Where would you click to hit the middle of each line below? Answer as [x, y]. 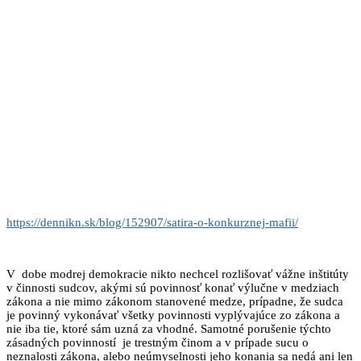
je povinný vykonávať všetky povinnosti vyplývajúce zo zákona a [173, 315]
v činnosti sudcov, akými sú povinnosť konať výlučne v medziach [173, 287]
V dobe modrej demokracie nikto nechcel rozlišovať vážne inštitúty [178, 274]
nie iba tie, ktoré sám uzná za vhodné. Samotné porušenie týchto [169, 328]
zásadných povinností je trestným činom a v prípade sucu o [158, 342]
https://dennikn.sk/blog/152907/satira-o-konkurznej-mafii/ [152, 222]
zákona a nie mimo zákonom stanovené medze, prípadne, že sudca [175, 301]
